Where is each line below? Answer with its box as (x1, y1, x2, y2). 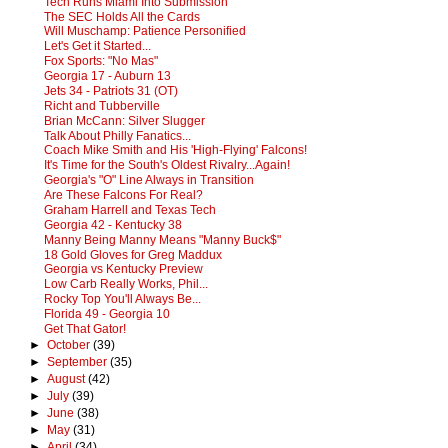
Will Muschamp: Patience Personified (43, 25, 246, 38)
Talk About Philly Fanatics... (43, 129, 191, 142)
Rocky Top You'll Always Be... (43, 293, 201, 306)
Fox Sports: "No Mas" (43, 55, 158, 68)
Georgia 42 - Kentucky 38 (43, 218, 182, 231)
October (46, 337, 93, 352)
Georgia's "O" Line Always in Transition (43, 174, 254, 187)
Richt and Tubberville (43, 99, 160, 112)
